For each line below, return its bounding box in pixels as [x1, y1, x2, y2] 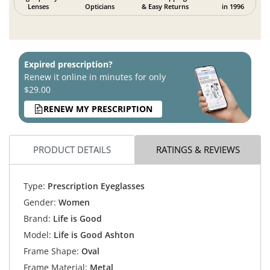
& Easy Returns [141, 1, 189, 11]
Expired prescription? [24, 58, 113, 70]
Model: [23, 229, 51, 241]
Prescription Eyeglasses [45, 180, 145, 192]
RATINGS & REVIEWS [156, 143, 240, 155]
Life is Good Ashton [53, 229, 134, 241]
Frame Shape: [23, 245, 79, 257]
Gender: [23, 196, 56, 209]
